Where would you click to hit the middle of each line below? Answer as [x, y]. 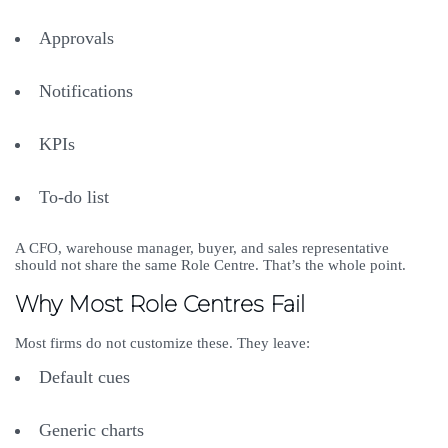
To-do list [76, 197]
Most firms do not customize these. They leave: [164, 343]
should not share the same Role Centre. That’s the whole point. [212, 265]
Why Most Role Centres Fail [160, 305]
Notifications [88, 91]
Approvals [79, 38]
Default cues [87, 377]
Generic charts [94, 430]
